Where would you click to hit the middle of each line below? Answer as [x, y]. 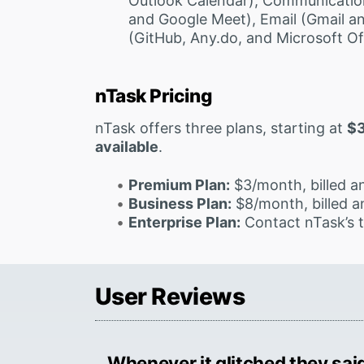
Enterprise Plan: [184, 222]
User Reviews [170, 296]
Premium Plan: [179, 184]
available [127, 146]
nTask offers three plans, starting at [221, 128]
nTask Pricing [154, 95]
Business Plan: [180, 203]
